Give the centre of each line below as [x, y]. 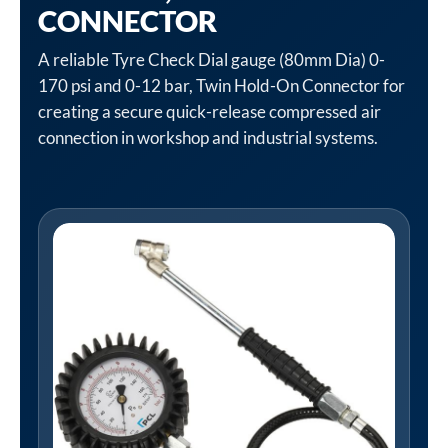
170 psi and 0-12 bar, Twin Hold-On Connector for [221, 85]
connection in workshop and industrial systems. [208, 137]
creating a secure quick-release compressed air [209, 111]
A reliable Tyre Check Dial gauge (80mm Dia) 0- [211, 59]
